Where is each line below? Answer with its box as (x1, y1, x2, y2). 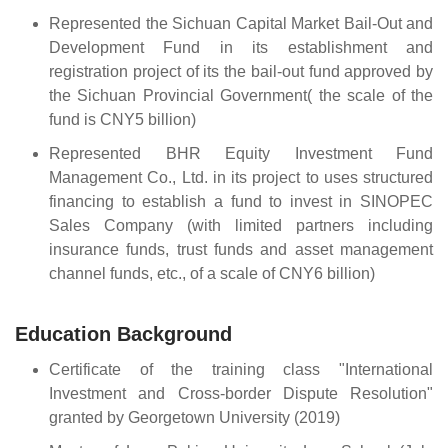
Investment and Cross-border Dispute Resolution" (49, 384, 433, 402)
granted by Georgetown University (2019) (49, 408, 340, 426)
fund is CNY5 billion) (49, 111, 196, 129)
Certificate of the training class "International (49, 360, 433, 378)
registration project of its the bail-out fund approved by (49, 63, 433, 81)
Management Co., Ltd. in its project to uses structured (49, 169, 433, 187)
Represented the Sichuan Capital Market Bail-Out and (49, 15, 433, 33)
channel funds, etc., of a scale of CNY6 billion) (49, 265, 375, 283)
